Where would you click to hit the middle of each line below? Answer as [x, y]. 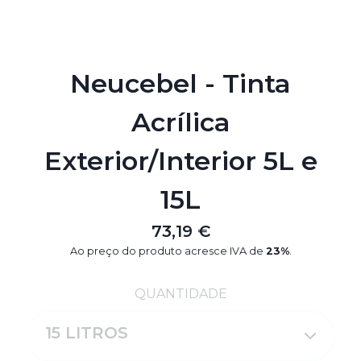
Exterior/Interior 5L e [180, 161]
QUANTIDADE [180, 294]
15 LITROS [87, 333]
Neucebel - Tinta [180, 83]
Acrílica [180, 122]
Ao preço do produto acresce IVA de [168, 251]
